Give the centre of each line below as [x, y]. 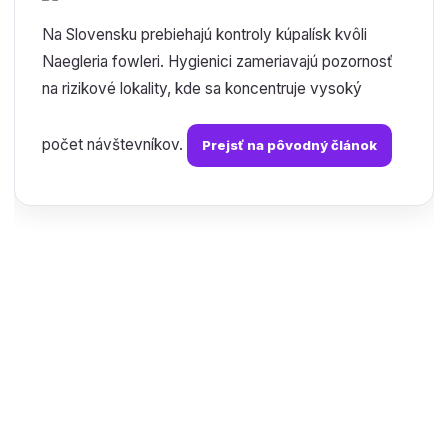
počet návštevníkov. [114, 144]
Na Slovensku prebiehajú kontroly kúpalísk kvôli [204, 34]
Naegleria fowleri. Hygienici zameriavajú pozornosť [217, 61]
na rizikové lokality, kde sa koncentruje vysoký [201, 88]
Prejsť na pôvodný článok [289, 145]
